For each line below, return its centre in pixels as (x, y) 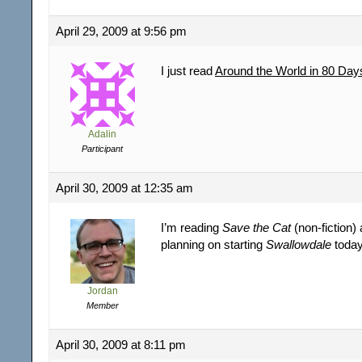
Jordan (102, 290)
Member (102, 305)
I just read (188, 70)
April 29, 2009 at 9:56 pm (121, 31)
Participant (102, 148)
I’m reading (192, 227)
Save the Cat (257, 227)
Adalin (102, 134)
